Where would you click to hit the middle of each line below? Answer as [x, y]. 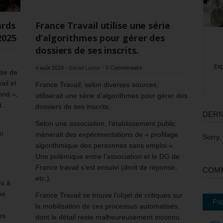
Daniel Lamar [85, 68]
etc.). [43, 178]
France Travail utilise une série [103, 26]
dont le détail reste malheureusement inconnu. [109, 217]
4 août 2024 [50, 68]
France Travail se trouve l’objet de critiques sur [109, 195]
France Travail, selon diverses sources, [97, 85]
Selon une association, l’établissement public [106, 124]
